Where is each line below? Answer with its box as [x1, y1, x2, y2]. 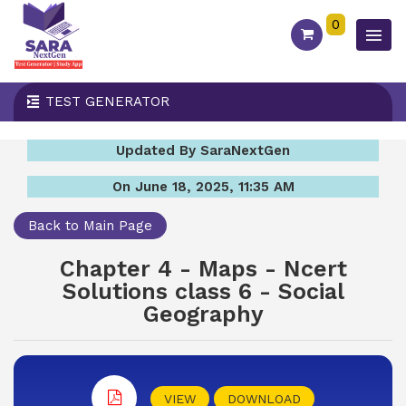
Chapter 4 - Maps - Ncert [59, 256, 347, 282]
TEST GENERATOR [45, 93, 169, 110]
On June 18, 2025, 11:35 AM [111, 179, 295, 195]
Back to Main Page [28, 217, 152, 234]
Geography [142, 301, 264, 327]
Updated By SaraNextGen [116, 142, 290, 159]
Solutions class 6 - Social [62, 278, 344, 304]
